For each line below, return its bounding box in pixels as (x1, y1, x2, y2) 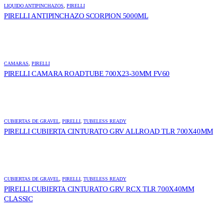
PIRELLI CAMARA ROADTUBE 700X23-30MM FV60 (4, 69, 170, 77)
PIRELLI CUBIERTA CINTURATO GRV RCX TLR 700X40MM (4, 184, 194, 193)
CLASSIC (4, 194, 33, 203)
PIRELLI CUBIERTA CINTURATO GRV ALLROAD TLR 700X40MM (4, 127, 213, 135)
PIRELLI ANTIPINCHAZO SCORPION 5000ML (4, 11, 148, 20)
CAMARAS (4, 60, 29, 66)
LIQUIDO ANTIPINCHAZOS (4, 2, 64, 8)
